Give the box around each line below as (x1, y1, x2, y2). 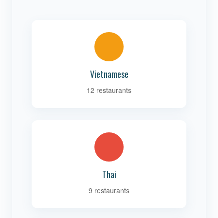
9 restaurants (89, 185, 129, 195)
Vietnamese (90, 68, 128, 80)
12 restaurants (87, 85, 131, 95)
